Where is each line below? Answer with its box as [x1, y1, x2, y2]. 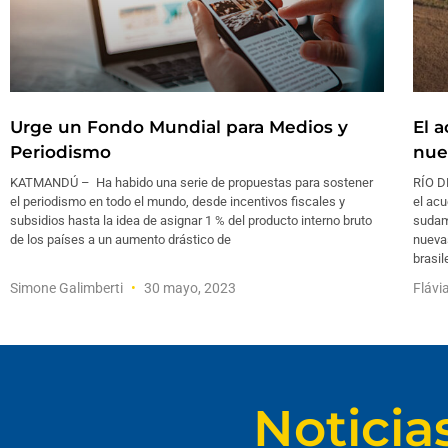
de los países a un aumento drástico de [10, 231, 231, 247]
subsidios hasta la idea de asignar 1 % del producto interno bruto [10, 212, 372, 228]
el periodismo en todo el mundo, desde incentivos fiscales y [10, 193, 345, 209]
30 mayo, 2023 [141, 279, 236, 296]
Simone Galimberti [10, 279, 126, 296]
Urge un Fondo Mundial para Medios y [10, 116, 348, 137]
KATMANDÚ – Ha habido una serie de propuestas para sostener [10, 174, 373, 190]
